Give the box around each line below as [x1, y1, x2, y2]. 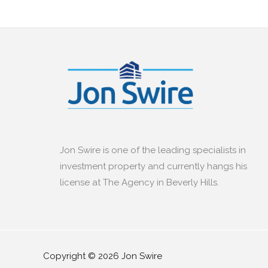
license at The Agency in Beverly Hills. [60, 177, 219, 188]
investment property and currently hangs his [60, 161, 247, 172]
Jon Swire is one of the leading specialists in [60, 145, 246, 156]
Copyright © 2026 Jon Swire [43, 251, 162, 262]
